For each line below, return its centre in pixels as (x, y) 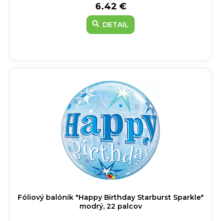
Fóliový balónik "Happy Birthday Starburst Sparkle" (110, 197)
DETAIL (115, 25)
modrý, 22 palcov (110, 206)
